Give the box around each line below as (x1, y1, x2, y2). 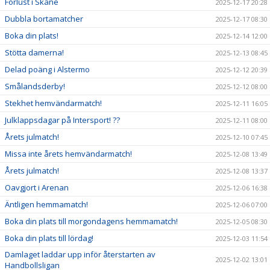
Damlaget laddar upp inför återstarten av (5, 248, 155, 260)
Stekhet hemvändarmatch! (5, 97, 102, 108)
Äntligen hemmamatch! (5, 198, 88, 210)
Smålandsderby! (5, 80, 65, 92)
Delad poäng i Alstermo (5, 63, 90, 75)
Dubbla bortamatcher (5, 13, 83, 24)
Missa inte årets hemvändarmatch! (5, 148, 132, 159)
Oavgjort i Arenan (5, 181, 69, 193)
